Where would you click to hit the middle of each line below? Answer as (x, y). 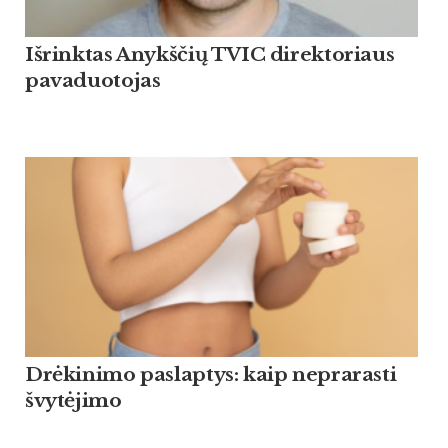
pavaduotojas (93, 81)
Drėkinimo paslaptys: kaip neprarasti (211, 375)
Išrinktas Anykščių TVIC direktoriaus (210, 55)
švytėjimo (73, 401)
